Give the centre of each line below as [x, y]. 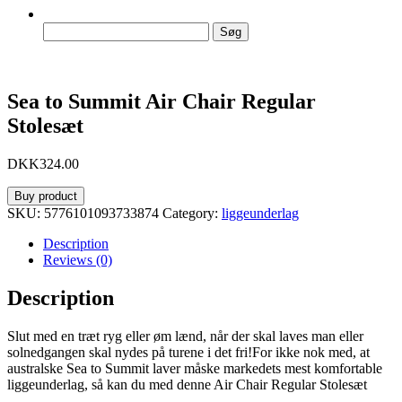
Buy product [46, 196]
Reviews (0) [78, 259]
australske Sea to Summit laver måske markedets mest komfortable [195, 368]
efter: [57, 45]
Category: [192, 213]
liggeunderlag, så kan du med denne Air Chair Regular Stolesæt [187, 384]
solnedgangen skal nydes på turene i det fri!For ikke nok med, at [188, 352]
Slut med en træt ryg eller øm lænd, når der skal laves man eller [185, 336]
